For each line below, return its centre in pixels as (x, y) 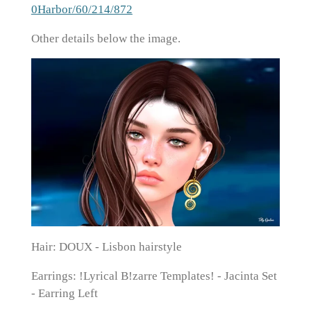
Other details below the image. (106, 38)
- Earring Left (64, 293)
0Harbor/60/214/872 (82, 10)
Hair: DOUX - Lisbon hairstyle (106, 247)
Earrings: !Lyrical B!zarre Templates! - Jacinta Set (154, 276)
